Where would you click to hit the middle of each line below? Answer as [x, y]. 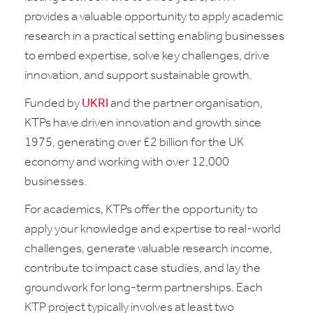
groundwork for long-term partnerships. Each [144, 288]
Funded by [53, 104]
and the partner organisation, [185, 104]
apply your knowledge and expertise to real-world [153, 230]
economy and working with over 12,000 [127, 162]
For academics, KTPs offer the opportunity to [141, 210]
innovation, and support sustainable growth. [138, 76]
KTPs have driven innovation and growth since [143, 123]
